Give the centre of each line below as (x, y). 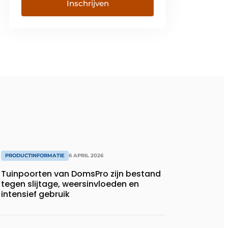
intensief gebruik (35, 194)
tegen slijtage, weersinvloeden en (70, 184)
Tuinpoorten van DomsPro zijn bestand (81, 174)
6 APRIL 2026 (86, 156)
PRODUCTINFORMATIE (35, 156)
